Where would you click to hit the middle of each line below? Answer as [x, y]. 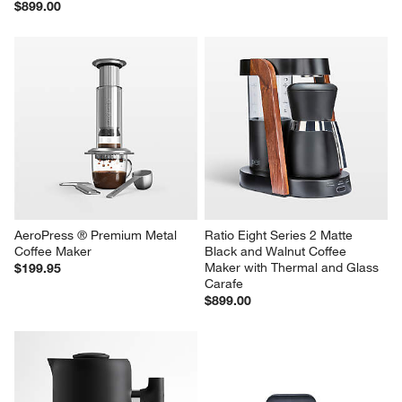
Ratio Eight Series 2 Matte [280, 235]
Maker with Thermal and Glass [293, 267]
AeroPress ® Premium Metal [98, 235]
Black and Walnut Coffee [277, 251]
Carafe [224, 283]
